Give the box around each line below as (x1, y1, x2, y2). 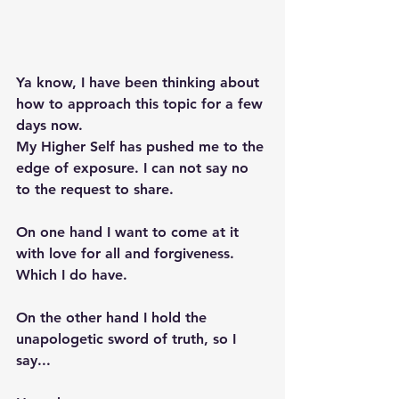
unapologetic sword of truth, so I (16, 330, 240, 347)
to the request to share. (16, 181, 183, 198)
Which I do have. (16, 266, 132, 283)
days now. (16, 117, 87, 134)
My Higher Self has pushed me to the (16, 138, 268, 155)
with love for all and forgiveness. (16, 245, 239, 262)
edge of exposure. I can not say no (16, 159, 253, 176)
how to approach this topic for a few (16, 95, 267, 112)
